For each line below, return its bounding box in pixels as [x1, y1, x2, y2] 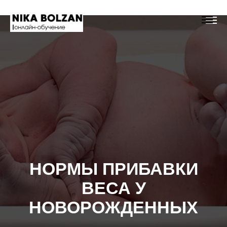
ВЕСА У [81, 178, 146, 198]
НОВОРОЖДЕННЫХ [29, 198, 198, 217]
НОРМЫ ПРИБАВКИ [29, 159, 198, 178]
